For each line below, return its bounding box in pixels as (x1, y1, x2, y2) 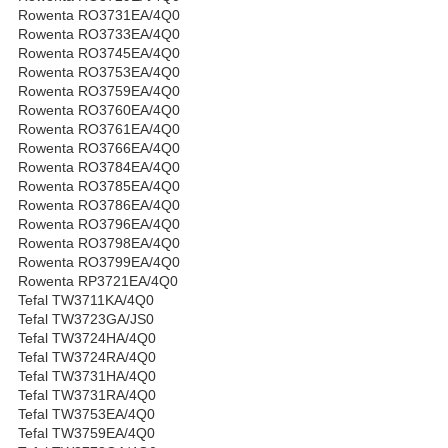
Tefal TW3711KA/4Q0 (18, 292, 154, 309)
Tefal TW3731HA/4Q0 (18, 368, 156, 385)
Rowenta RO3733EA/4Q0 (18, 26, 180, 43)
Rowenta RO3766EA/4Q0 (18, 140, 180, 157)
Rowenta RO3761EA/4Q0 (18, 121, 180, 138)
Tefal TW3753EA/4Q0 (18, 406, 155, 423)
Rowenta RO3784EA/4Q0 (18, 159, 180, 176)
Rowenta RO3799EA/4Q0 (18, 254, 180, 271)
